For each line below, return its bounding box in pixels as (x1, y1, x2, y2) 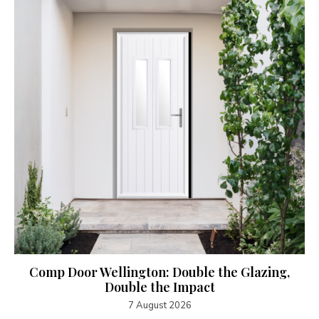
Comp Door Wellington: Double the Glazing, (29, 263, 290, 281)
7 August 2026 (127, 298, 192, 312)
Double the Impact (104, 278, 215, 296)
